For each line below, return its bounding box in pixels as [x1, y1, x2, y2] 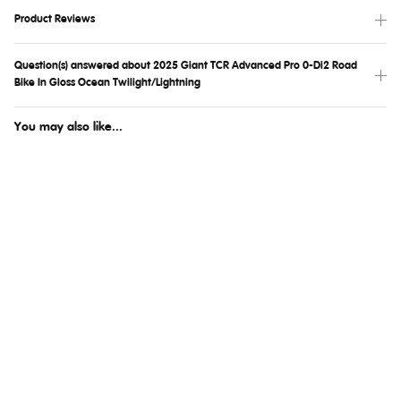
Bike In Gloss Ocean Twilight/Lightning [14, 77, 200, 89]
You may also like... [14, 120, 123, 133]
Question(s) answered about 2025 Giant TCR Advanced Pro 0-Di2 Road [14, 60, 357, 72]
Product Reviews [14, 13, 95, 25]
